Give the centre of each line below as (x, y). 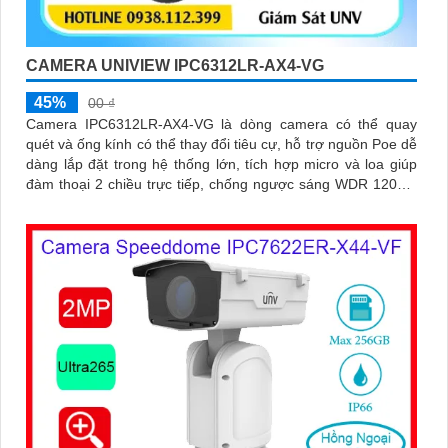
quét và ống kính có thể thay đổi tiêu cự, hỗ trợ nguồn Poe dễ (221, 144)
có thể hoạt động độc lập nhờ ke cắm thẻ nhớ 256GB (194, 204)
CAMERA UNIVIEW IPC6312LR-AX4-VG (175, 66)
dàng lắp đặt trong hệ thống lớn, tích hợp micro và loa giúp (221, 164)
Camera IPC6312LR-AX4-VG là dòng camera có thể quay (221, 124)
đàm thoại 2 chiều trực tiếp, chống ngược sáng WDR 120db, (221, 184)
